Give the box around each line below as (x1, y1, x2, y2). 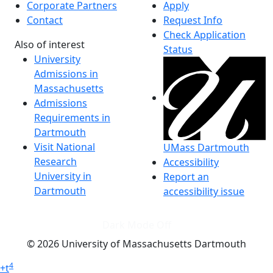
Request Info (163, 13, 222, 27)
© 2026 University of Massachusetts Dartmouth (27, 237, 246, 251)
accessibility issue (163, 185, 244, 199)
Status (163, 42, 193, 56)
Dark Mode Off (102, 218, 171, 232)
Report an (163, 170, 209, 184)
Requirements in (34, 110, 110, 124)
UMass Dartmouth (163, 141, 249, 155)
